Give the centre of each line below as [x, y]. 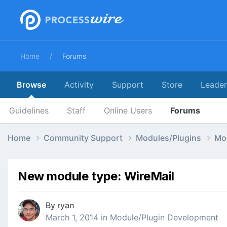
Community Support [84, 138]
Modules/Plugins [169, 138]
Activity [79, 85]
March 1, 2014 [72, 218]
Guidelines [29, 110]
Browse [31, 85]
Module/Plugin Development [164, 218]
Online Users [128, 110]
